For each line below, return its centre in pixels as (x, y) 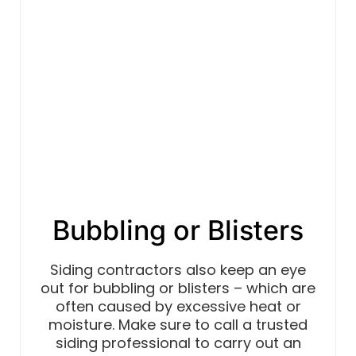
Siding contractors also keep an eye (178, 270)
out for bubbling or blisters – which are (178, 288)
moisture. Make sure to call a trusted (178, 325)
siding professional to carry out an (178, 343)
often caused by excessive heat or (178, 307)
